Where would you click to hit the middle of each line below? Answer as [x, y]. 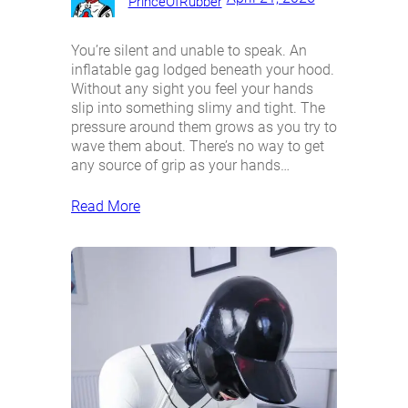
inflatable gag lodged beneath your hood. [203, 69]
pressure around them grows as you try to [204, 127]
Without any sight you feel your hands [192, 88]
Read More [106, 206]
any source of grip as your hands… [180, 165]
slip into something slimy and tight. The [198, 107]
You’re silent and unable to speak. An [189, 50]
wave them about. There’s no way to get [198, 146]
